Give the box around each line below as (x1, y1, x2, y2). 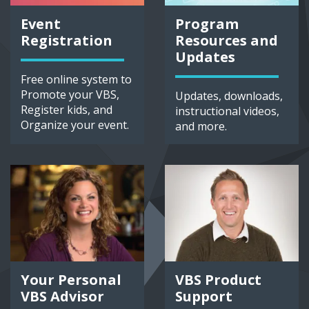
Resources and (175, 31, 278, 50)
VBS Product (175, 270, 261, 290)
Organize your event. (21, 117, 129, 133)
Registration (21, 31, 112, 50)
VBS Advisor (21, 287, 104, 306)
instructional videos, (175, 103, 279, 119)
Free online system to (21, 72, 132, 88)
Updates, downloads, (175, 88, 283, 104)
